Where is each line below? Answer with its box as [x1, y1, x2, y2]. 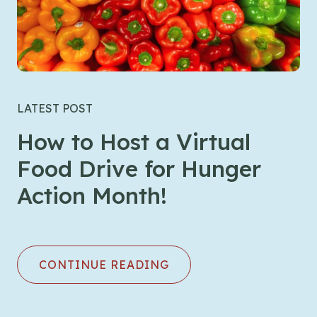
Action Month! [17, 180, 167, 209]
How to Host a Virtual [17, 127, 250, 156]
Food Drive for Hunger [17, 154, 261, 183]
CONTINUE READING [39, 257, 169, 272]
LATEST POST [17, 100, 93, 115]
